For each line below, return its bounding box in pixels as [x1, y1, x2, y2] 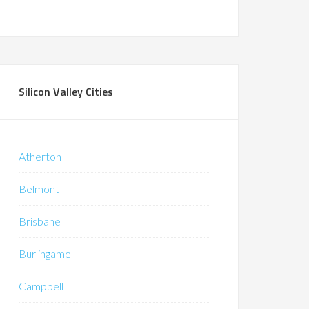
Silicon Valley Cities [19, 83, 113, 100]
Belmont [19, 182, 59, 195]
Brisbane [19, 215, 61, 228]
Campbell [19, 279, 63, 292]
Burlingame [19, 247, 71, 260]
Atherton [19, 150, 61, 163]
